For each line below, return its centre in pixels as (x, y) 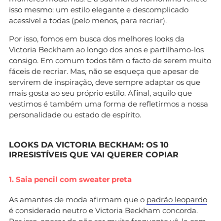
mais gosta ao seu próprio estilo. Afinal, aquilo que (100, 93)
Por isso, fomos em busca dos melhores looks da (97, 38)
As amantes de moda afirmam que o (78, 199)
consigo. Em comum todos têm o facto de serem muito (110, 60)
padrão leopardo (177, 199)
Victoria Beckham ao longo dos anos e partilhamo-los (106, 49)
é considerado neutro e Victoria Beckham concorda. (103, 210)
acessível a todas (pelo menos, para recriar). (88, 20)
